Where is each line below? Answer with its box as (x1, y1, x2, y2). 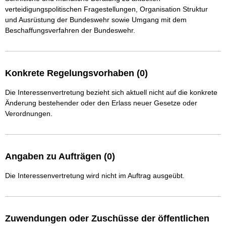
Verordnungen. (5, 109, 52, 118)
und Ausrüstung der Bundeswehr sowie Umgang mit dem (5, 16, 189, 24)
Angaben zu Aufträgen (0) (5, 151, 115, 162)
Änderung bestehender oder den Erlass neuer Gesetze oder (5, 99, 197, 107)
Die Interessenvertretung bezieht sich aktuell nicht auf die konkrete (5, 88, 217, 97)
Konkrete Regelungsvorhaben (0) (5, 68, 148, 79)
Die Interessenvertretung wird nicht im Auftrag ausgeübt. (5, 172, 185, 180)
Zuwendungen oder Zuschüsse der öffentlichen (5, 213, 209, 224)
